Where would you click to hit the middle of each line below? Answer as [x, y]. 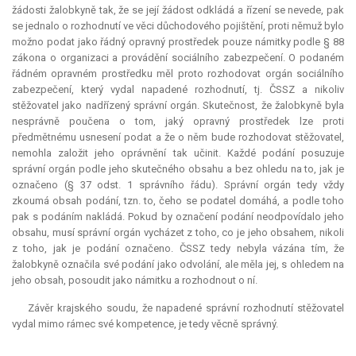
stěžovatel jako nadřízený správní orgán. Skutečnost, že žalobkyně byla [178, 106]
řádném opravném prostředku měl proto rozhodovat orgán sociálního [178, 74]
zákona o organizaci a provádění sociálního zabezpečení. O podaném [178, 58]
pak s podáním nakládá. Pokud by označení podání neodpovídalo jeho [178, 217]
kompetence [145, 324]
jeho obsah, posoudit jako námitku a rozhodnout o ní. [135, 281]
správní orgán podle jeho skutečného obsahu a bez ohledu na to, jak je [178, 169]
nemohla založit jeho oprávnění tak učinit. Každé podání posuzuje [178, 153]
